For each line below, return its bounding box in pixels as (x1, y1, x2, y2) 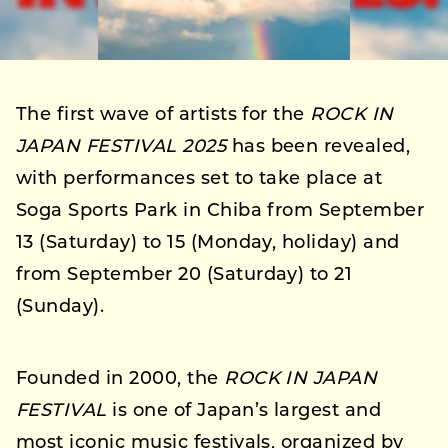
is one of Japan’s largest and (106, 402, 382, 421)
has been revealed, (226, 138, 411, 157)
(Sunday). (16, 298, 105, 317)
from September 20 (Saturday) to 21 (16, 266, 353, 285)
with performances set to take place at (16, 170, 383, 189)
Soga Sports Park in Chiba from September (16, 202, 425, 221)
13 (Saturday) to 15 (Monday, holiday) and (16, 234, 400, 253)
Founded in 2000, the (16, 370, 225, 389)
